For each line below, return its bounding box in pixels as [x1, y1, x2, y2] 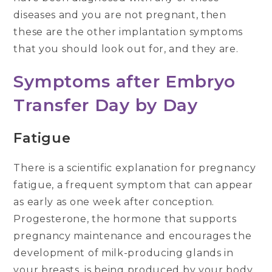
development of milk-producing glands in [13, 247, 234, 259]
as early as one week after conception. [13, 196, 215, 208]
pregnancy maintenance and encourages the [13, 230, 252, 242]
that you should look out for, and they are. [13, 43, 239, 55]
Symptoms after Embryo [13, 71, 236, 92]
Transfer [13, 95, 90, 116]
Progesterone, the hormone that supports [13, 213, 237, 225]
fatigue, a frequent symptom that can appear [13, 179, 253, 191]
